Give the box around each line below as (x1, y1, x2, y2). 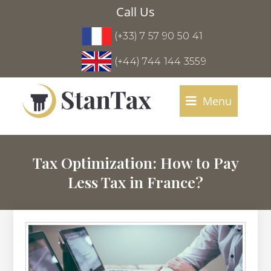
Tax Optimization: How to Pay (32, 152, 239, 172)
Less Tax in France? (68, 171, 203, 192)
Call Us (116, 4, 155, 20)
